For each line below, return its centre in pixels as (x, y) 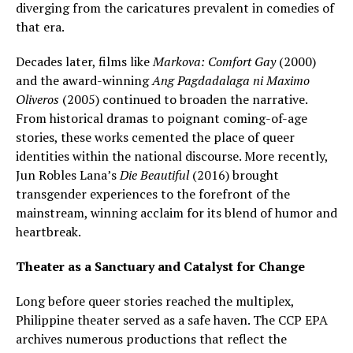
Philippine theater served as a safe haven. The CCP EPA (172, 320)
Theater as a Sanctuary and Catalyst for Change (160, 266)
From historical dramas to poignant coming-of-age (162, 118)
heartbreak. (48, 231)
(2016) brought (234, 175)
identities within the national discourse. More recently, (172, 156)
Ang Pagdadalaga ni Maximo (231, 80)
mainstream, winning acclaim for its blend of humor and (176, 212)
